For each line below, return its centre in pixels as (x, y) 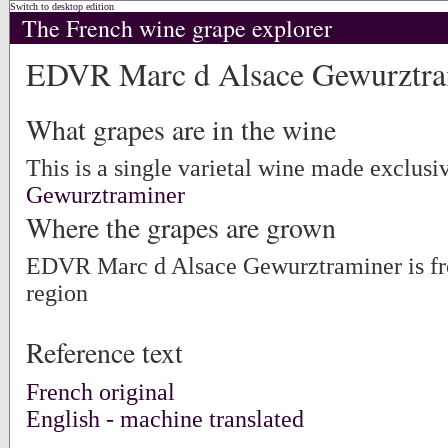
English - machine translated (165, 418)
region (57, 293)
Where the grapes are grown (181, 228)
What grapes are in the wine (181, 129)
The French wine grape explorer (177, 28)
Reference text (104, 353)
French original (100, 391)
